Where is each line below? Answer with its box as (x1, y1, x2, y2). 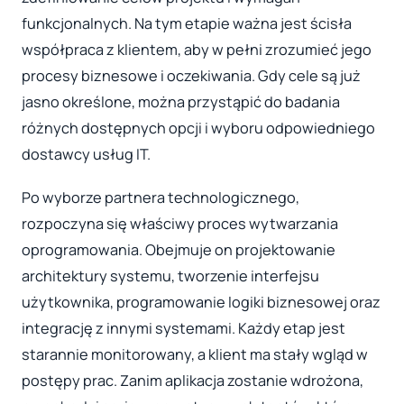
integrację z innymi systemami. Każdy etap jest (22, 317, 345, 338)
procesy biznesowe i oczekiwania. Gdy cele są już (22, 65, 361, 86)
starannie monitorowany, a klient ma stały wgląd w (22, 344, 368, 364)
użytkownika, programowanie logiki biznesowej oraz (22, 291, 381, 312)
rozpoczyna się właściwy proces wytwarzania (22, 213, 338, 234)
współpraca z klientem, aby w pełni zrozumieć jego (22, 39, 372, 60)
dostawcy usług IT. (22, 143, 151, 164)
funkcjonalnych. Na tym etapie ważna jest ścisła (22, 13, 352, 33)
